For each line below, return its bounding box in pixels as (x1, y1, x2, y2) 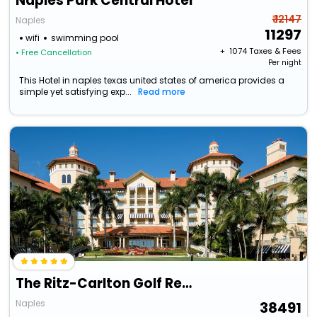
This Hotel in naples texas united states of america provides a (19, 74, 285, 87)
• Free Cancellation (16, 47, 93, 59)
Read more (138, 86, 186, 98)
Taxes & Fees (248, 45, 301, 57)
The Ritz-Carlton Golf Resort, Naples (182, 274, 192, 294)
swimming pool (51, 32, 120, 45)
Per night (267, 57, 301, 69)
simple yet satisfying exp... (19, 86, 132, 98)
